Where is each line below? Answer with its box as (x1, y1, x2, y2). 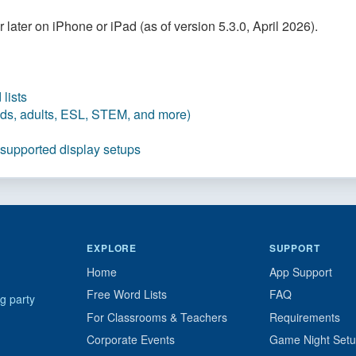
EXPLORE (87, 241, 137, 255)
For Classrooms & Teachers (87, 308, 228, 325)
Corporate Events (87, 331, 176, 348)
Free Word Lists (87, 286, 168, 303)
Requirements (269, 308, 340, 325)
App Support (269, 264, 332, 280)
